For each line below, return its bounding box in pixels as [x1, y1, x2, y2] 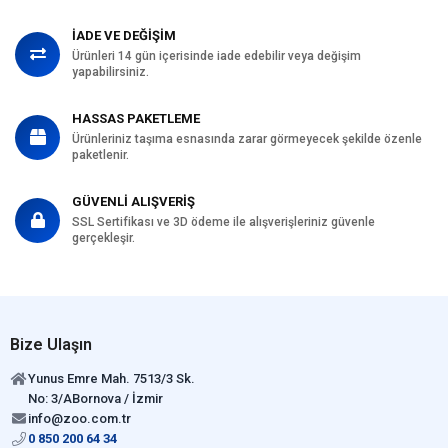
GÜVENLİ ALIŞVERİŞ [72, 193, 195, 209]
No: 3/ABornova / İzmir [28, 390, 163, 406]
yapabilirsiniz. [72, 64, 149, 79]
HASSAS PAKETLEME [72, 110, 200, 126]
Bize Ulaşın [10, 334, 92, 354]
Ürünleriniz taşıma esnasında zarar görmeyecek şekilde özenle [72, 131, 422, 146]
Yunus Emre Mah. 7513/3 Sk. [28, 370, 195, 386]
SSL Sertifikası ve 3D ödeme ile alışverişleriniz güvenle [72, 214, 375, 229]
